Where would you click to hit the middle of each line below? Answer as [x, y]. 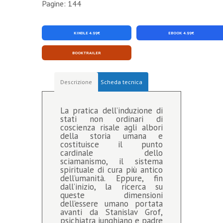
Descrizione [76, 82]
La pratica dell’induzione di [111, 111]
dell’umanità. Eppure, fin [111, 178]
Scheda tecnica [121, 82]
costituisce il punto [111, 145]
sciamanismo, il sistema [111, 162]
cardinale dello [111, 153]
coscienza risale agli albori [111, 128]
